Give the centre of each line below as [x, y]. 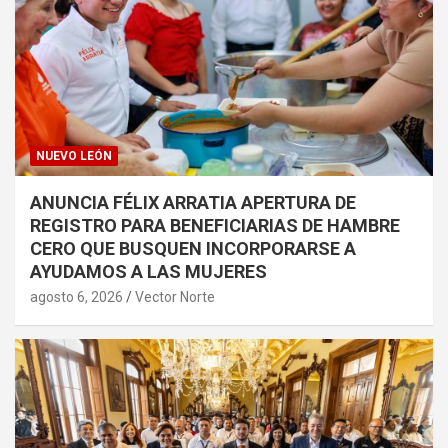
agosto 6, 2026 [76, 296]
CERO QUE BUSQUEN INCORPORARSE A [193, 248]
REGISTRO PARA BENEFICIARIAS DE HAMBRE [215, 225]
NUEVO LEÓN [74, 155]
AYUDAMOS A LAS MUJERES [148, 271]
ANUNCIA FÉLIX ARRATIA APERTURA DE [193, 202]
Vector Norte [175, 296]
